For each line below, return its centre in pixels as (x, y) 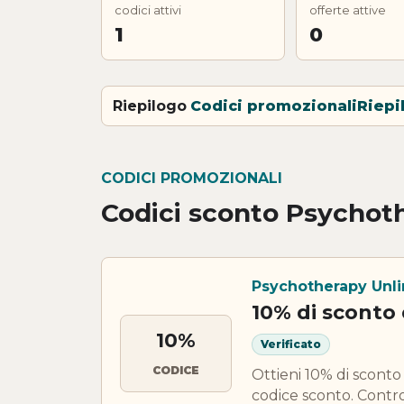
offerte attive (348, 9)
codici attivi (148, 9)
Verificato (291, 344)
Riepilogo (150, 106)
